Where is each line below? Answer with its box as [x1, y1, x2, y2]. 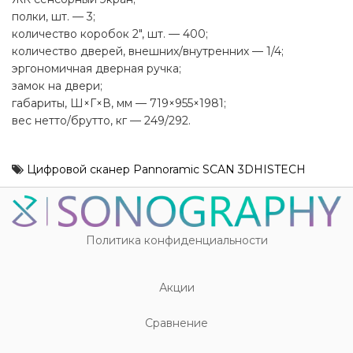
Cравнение [145, 315, 208, 330]
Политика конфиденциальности [85, 232, 268, 247]
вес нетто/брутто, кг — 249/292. [12, 113, 191, 128]
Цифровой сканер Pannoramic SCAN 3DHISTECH [27, 162, 306, 177]
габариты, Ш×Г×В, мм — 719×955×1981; [12, 96, 226, 111]
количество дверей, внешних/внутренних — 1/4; [12, 44, 284, 59]
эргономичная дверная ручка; [12, 61, 181, 76]
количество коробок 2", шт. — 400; [12, 27, 208, 42]
